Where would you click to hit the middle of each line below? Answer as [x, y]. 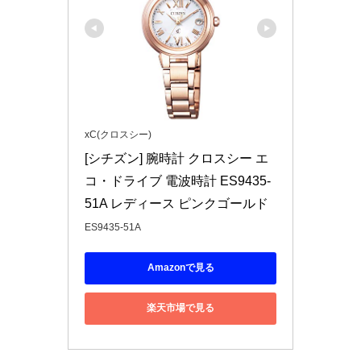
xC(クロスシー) [118, 134]
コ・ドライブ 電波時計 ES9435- [178, 180]
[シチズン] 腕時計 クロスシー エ [176, 158]
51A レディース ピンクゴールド [176, 203]
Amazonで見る [180, 268]
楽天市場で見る [180, 308]
